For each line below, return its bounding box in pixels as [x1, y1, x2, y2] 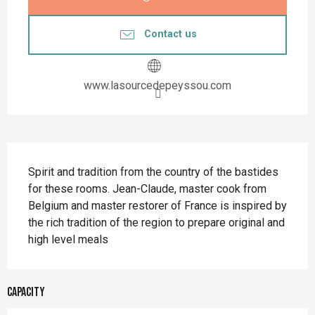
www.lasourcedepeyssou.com [84, 78, 231, 92]
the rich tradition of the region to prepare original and [28, 215, 285, 229]
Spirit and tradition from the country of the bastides [28, 165, 278, 179]
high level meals [28, 232, 108, 246]
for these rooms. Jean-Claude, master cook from [28, 181, 266, 195]
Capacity [7, 284, 45, 300]
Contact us [143, 28, 197, 41]
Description [7, 144, 84, 168]
